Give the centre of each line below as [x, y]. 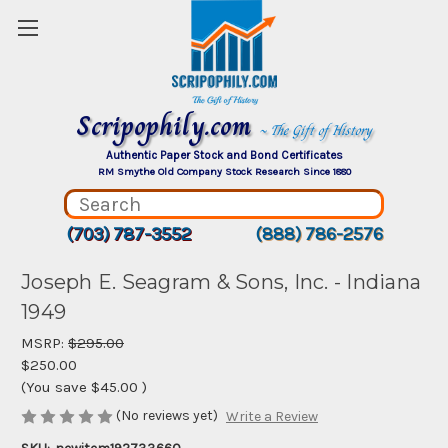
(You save [54, 387]
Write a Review [271, 417]
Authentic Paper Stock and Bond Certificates [224, 155]
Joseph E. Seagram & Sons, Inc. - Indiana [221, 282]
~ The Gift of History [315, 130]
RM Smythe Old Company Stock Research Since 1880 [224, 171]
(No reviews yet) [167, 415]
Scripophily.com [167, 125]
